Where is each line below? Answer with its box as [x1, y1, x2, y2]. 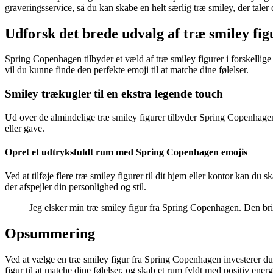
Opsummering [5, 225, 95, 242]
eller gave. [5, 122, 44, 133]
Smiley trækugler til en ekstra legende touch [5, 87, 223, 101]
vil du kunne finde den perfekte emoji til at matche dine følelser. [5, 65, 249, 76]
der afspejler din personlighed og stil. [5, 182, 146, 193]
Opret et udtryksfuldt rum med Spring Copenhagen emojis [5, 147, 247, 158]
